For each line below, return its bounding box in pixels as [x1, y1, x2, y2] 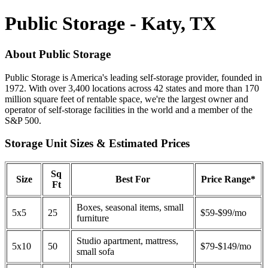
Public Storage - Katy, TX [5, 13, 216, 35]
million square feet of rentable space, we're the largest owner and [5, 93, 248, 104]
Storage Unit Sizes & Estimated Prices [5, 137, 190, 150]
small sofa [77, 246, 114, 257]
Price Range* [201, 174, 255, 185]
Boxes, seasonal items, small [77, 202, 184, 213]
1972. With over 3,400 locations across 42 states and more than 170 [5, 83, 259, 93]
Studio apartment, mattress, [77, 236, 178, 246]
